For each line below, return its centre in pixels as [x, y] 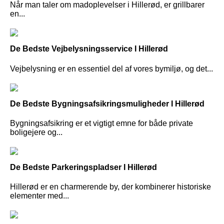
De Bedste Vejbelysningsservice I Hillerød [89, 49]
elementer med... [39, 196]
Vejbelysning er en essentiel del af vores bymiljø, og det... [111, 68]
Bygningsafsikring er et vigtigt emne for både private [101, 123]
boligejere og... [36, 132]
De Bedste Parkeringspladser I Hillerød [83, 167]
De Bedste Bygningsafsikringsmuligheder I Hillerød [107, 103]
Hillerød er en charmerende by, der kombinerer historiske [110, 187]
